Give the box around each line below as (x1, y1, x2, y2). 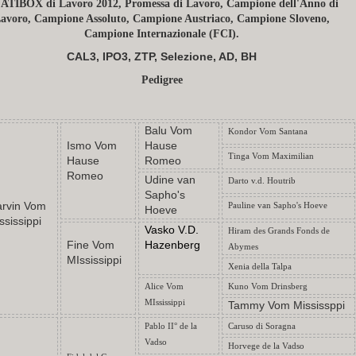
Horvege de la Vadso (228, 342, 305, 350)
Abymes (228, 242, 259, 251)
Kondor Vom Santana (228, 127, 308, 136)
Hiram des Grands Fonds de (228, 226, 331, 235)
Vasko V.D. (145, 223, 199, 236)
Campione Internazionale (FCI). (84, 28, 240, 40)
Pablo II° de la (145, 322, 198, 331)
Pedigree (141, 74, 183, 86)
